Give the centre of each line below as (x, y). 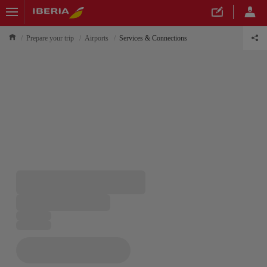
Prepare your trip (50, 38)
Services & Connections (153, 38)
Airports (97, 38)
